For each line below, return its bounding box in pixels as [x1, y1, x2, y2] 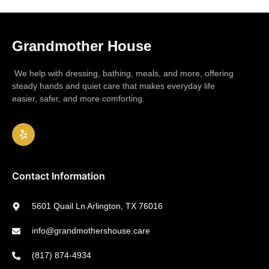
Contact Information [12, 170, 105, 183]
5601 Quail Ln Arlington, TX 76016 [31, 201, 163, 211]
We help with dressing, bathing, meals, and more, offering [12, 68, 234, 78]
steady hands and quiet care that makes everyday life [12, 80, 215, 91]
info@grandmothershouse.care [31, 226, 150, 236]
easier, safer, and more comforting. [12, 93, 145, 103]
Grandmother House [12, 37, 151, 54]
